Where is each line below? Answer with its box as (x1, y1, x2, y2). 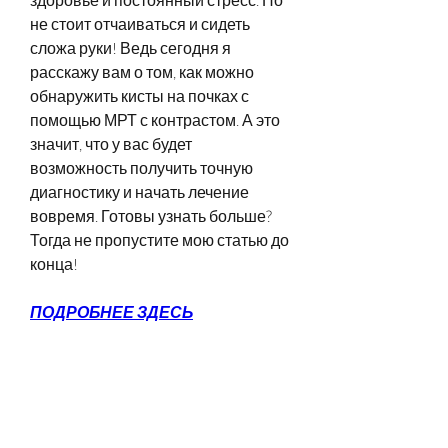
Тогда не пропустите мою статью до (30, 229, 289, 250)
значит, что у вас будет (30, 133, 192, 154)
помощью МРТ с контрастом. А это (30, 109, 280, 130)
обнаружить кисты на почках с (30, 85, 249, 106)
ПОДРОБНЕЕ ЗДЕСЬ (30, 301, 193, 321)
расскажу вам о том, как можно (30, 61, 254, 82)
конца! (30, 253, 78, 274)
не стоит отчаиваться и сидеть (30, 13, 250, 34)
